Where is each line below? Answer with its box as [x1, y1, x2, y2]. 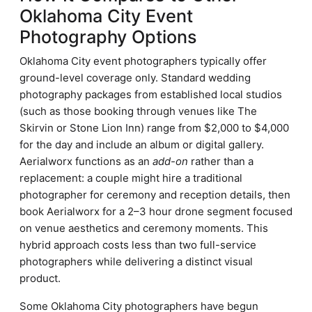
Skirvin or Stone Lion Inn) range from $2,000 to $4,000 [19, 121, 289, 134]
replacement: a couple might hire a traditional [19, 171, 242, 185]
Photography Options [19, 26, 197, 47]
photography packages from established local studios [19, 88, 282, 101]
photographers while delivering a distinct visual [19, 255, 253, 268]
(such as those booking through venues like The [19, 104, 257, 118]
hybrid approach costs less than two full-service [19, 238, 256, 251]
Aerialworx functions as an [19, 155, 153, 168]
